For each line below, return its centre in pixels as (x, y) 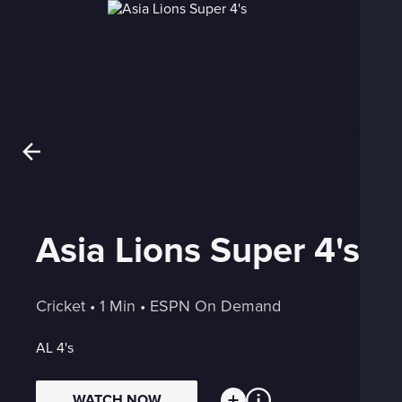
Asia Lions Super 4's (198, 251)
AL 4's (55, 348)
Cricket (61, 306)
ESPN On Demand (215, 306)
